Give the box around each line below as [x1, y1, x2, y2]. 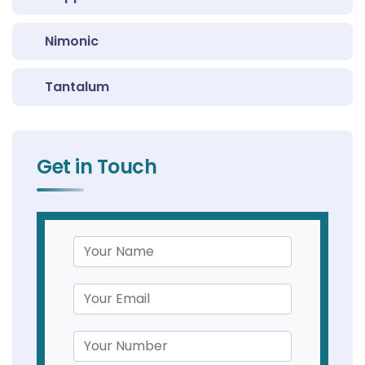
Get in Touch [37, 152, 157, 180]
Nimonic [45, 31, 99, 51]
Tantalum [45, 77, 109, 96]
